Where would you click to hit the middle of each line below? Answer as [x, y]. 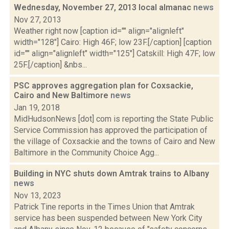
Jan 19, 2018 [37, 108]
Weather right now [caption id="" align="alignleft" [99, 31]
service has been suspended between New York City [108, 218]
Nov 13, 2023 [38, 196]
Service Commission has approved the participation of [111, 130]
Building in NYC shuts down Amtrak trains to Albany [111, 174]
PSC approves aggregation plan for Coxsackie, [104, 86]
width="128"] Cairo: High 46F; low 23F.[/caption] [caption [113, 42]
